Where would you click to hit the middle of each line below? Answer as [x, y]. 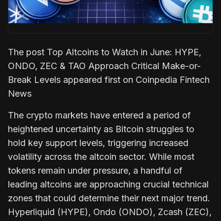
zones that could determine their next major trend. [109, 198]
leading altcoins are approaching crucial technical [108, 184]
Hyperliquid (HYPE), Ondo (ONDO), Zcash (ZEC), [110, 212]
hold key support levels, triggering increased [98, 143]
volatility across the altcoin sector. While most [101, 156]
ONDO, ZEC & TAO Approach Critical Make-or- [104, 66]
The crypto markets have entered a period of [99, 115]
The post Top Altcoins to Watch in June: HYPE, [105, 52]
